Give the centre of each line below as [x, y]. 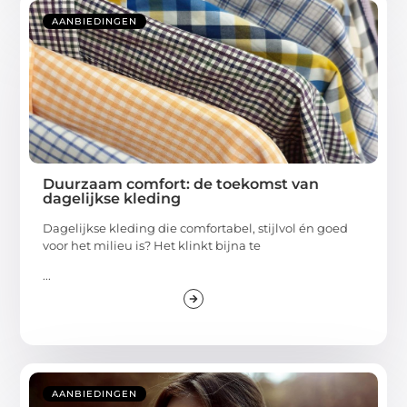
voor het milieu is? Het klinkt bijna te [152, 245]
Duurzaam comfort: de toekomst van [181, 184]
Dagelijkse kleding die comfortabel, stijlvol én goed [196, 228]
